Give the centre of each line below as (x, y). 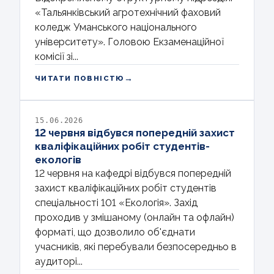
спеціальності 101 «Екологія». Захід (116, 203)
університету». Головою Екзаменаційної (129, 42)
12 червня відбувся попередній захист (135, 133)
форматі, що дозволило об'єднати (115, 232)
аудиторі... (59, 262)
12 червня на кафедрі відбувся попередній (133, 174)
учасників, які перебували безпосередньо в (136, 247)
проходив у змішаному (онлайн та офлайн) (135, 218)
